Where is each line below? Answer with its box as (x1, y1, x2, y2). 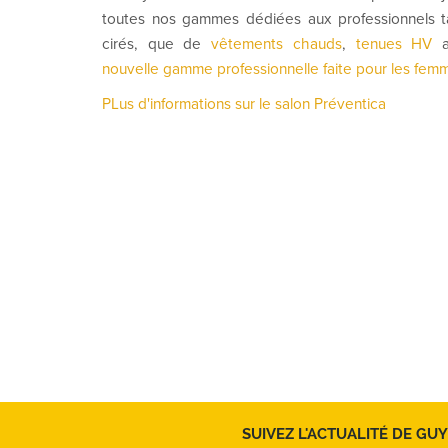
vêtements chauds (201, 35, 342, 54)
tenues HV (355, 35, 433, 54)
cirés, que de (102, 35, 202, 54)
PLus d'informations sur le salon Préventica (102, 95, 386, 114)
